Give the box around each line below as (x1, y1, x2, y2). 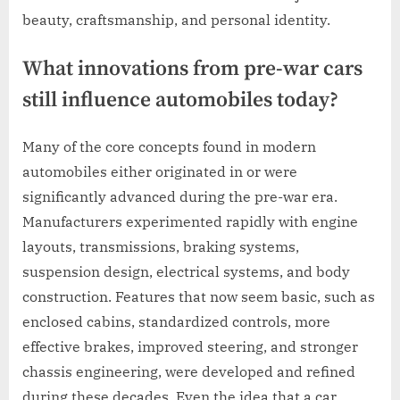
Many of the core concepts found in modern (22, 137, 316, 156)
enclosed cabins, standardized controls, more (22, 312, 330, 331)
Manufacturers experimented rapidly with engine (22, 212, 358, 231)
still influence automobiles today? (22, 87, 338, 113)
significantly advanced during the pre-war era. (22, 187, 337, 206)
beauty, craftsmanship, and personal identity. (22, 10, 330, 29)
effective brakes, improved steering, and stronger (22, 337, 358, 356)
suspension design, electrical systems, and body (22, 262, 350, 281)
